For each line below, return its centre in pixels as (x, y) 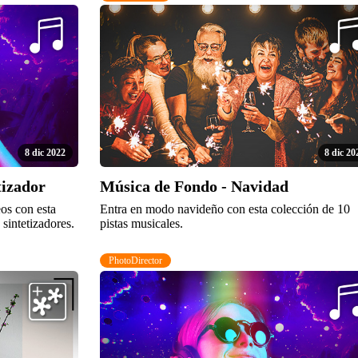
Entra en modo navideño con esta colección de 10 (225, 209)
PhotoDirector (136, 260)
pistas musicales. (141, 223)
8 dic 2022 (45, 153)
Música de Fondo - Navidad (194, 186)
